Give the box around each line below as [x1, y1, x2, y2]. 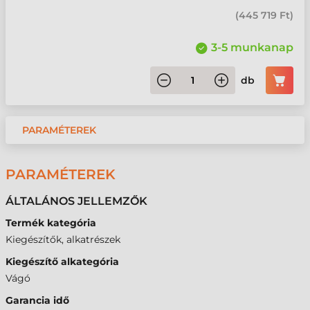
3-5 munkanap [211, 41, 293, 54]
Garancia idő [6, 294, 69, 307]
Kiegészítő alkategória [6, 255, 119, 268]
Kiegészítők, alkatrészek [6, 233, 120, 246]
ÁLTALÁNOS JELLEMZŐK [6, 194, 147, 208]
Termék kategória [6, 217, 96, 229]
